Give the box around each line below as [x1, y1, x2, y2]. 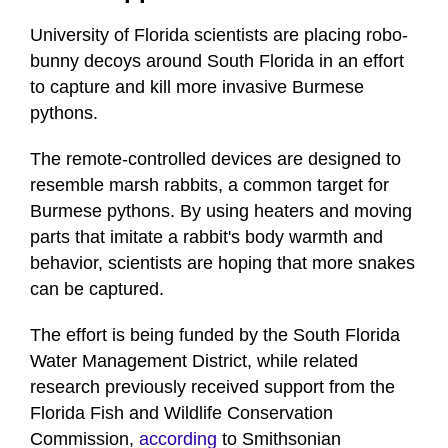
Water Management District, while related [30, 351, 358, 372]
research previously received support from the [30, 377, 395, 398]
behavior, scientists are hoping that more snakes [30, 253, 415, 274]
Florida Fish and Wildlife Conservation [30, 403, 333, 424]
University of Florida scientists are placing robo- [30, 25, 408, 46]
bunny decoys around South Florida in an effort [30, 51, 404, 72]
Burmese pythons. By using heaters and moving [30, 201, 412, 222]
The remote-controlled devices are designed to [30, 149, 401, 170]
